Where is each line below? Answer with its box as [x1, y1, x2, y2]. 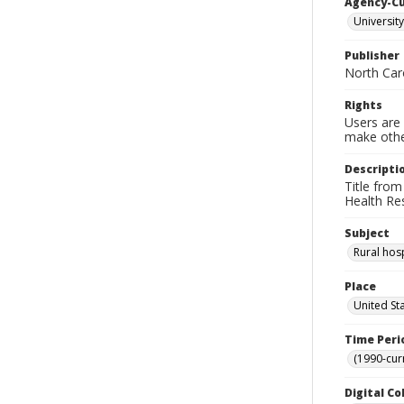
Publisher [344, 48, 399, 63]
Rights [344, 97, 382, 113]
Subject [344, 225, 390, 241]
